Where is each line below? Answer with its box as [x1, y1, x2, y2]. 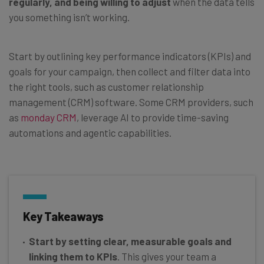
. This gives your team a [117, 250, 216, 262]
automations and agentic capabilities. [9, 126, 171, 138]
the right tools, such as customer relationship [9, 80, 204, 93]
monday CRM [21, 111, 77, 123]
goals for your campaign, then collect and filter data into [9, 65, 250, 77]
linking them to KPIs [29, 250, 117, 262]
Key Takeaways [23, 209, 104, 223]
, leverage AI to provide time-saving [77, 111, 229, 123]
